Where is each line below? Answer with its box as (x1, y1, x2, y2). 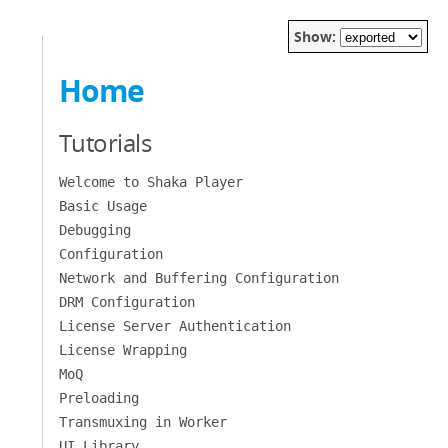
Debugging (58, 222, 131, 238)
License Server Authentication (58, 318, 291, 334)
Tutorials (58, 126, 152, 159)
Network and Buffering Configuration (58, 270, 339, 286)
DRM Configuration (58, 294, 195, 310)
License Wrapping (58, 342, 187, 358)
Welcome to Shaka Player (58, 174, 243, 190)
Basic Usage (58, 198, 147, 214)
